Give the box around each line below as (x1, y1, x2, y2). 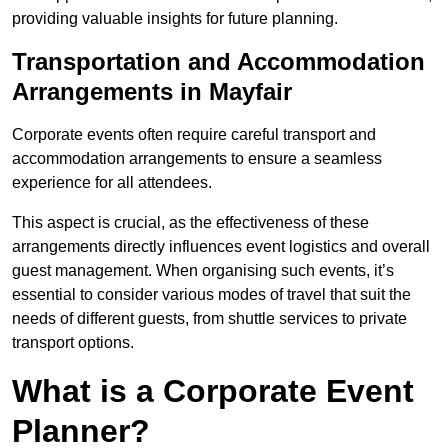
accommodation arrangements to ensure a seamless (12, 150, 382, 168)
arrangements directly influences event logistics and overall (12, 238, 430, 256)
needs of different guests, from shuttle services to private (12, 310, 407, 328)
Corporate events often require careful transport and (12, 126, 376, 144)
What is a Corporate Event (12, 373, 414, 410)
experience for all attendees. (12, 174, 212, 192)
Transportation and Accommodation (12, 48, 425, 76)
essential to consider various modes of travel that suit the (12, 286, 411, 304)
